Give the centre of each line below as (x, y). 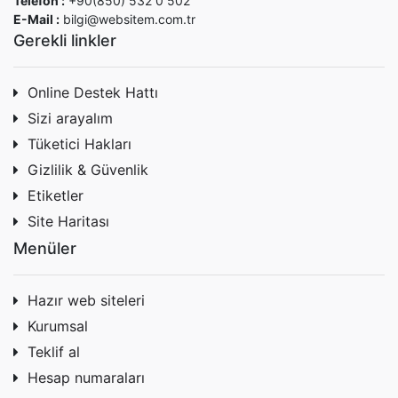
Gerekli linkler (65, 41)
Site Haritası (68, 222)
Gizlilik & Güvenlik (88, 170)
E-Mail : (36, 20)
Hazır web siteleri (86, 301)
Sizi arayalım (70, 119)
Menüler (45, 249)
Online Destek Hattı (93, 93)
